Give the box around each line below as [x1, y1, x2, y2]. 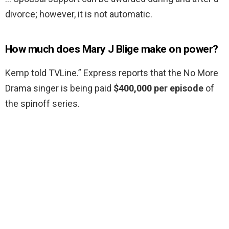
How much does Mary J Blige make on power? [5, 43, 218, 56]
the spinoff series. [5, 98, 80, 109]
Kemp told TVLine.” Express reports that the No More [5, 67, 218, 79]
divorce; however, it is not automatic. [5, 9, 152, 20]
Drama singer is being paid [5, 83, 113, 94]
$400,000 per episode [113, 83, 203, 94]
